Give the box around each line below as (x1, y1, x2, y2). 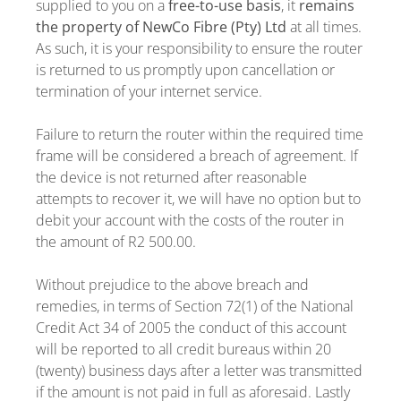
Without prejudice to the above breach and (36, 275, 309, 294)
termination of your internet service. (36, 81, 262, 101)
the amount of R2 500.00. (36, 232, 196, 252)
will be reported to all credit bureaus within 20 (36, 339, 331, 359)
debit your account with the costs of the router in (36, 210, 344, 230)
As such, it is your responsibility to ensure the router (36, 38, 363, 58)
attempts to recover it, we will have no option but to (36, 189, 361, 209)
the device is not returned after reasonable (36, 167, 307, 187)
